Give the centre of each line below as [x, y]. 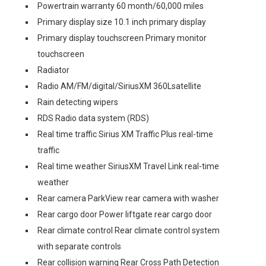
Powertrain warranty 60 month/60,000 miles [121, 6]
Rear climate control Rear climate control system [129, 230]
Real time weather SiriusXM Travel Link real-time [128, 166]
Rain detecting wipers [78, 102]
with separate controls [79, 246]
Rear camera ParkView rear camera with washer [128, 198]
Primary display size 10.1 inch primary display [122, 22]
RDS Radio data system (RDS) [93, 118]
